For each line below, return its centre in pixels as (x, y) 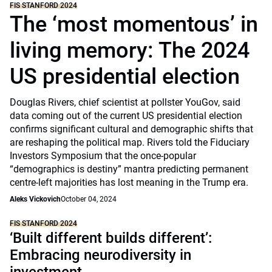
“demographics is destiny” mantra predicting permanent (129, 169)
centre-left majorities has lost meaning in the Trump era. (129, 182)
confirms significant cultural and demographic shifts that (131, 129)
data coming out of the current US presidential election (126, 116)
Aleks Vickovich (35, 199)
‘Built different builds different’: (111, 238)
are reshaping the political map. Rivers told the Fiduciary (130, 142)
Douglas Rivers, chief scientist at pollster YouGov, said (125, 102)
